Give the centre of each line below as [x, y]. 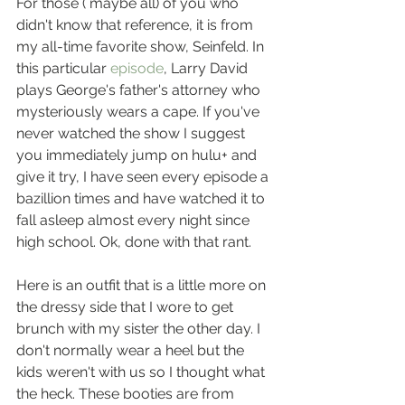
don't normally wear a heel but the [132, 351]
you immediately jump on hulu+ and [138, 155]
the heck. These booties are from [127, 394]
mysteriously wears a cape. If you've [140, 112]
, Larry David [207, 69]
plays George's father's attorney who [140, 90]
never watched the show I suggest [132, 134]
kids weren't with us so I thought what [142, 372]
